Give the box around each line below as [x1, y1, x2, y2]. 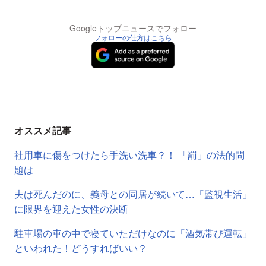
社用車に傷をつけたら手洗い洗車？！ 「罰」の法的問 [14, 147, 245, 161]
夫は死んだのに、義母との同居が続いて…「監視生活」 [14, 186, 252, 201]
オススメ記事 [14, 123, 71, 137]
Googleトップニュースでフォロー [69, 22, 197, 34]
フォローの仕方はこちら [94, 32, 172, 43]
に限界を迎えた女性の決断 [14, 201, 128, 216]
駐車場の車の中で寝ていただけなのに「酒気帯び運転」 [14, 226, 252, 240]
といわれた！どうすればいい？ [14, 240, 147, 255]
